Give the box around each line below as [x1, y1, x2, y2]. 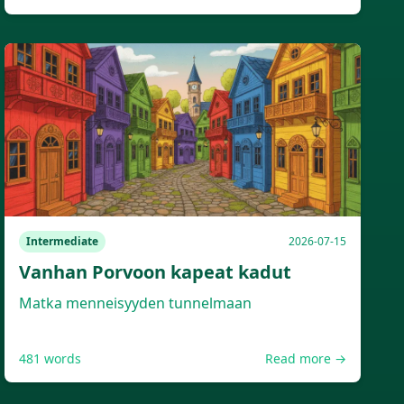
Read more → [264, 350, 346, 367]
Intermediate [26, 234, 99, 249]
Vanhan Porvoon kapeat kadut [19, 260, 292, 284]
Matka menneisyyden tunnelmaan [19, 293, 252, 313]
